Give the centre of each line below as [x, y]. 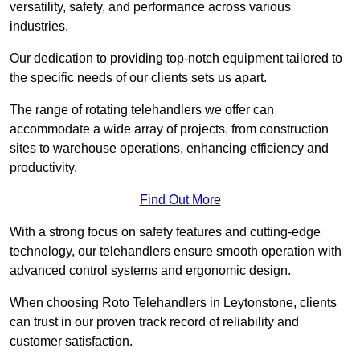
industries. [39, 27]
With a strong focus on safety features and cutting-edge [165, 232]
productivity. [43, 168]
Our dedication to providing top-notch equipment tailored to [176, 59]
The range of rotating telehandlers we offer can [142, 110]
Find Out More [180, 200]
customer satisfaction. [71, 342]
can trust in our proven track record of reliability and [154, 322]
